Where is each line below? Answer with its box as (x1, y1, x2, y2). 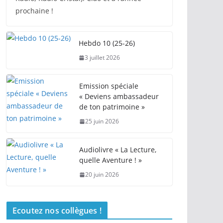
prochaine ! (15, 6, 53, 15)
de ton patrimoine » (79, 102, 145, 111)
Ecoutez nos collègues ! (12, 205, 102, 216)
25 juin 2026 (85, 117, 119, 125)
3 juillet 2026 (85, 53, 120, 62)
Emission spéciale (79, 81, 138, 91)
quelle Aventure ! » (79, 155, 142, 165)
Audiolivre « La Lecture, (79, 145, 156, 154)
